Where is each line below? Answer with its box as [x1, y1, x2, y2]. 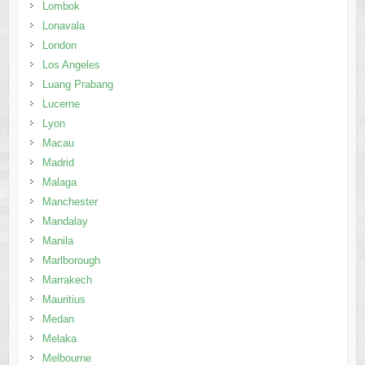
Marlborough [42, 253, 100, 266]
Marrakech [42, 273, 92, 286]
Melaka [42, 332, 77, 345]
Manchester [42, 195, 98, 208]
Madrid [42, 156, 74, 169]
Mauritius [42, 292, 86, 306]
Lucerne [42, 97, 80, 110]
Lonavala [42, 19, 85, 32]
